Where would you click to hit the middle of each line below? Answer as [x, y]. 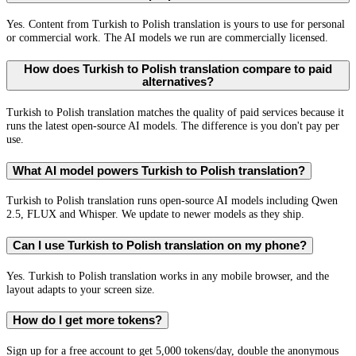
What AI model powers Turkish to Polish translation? [159, 170]
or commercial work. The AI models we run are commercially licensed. [167, 38]
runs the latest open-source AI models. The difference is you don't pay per [173, 125]
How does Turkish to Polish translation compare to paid [178, 70]
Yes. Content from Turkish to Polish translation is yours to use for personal [176, 24]
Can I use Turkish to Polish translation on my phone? [160, 246]
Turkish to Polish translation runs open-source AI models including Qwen [172, 201]
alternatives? [178, 82]
